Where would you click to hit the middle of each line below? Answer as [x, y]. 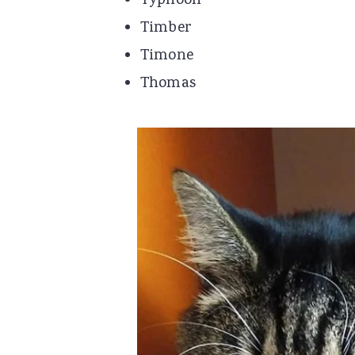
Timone [167, 57]
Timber [166, 29]
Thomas [168, 84]
